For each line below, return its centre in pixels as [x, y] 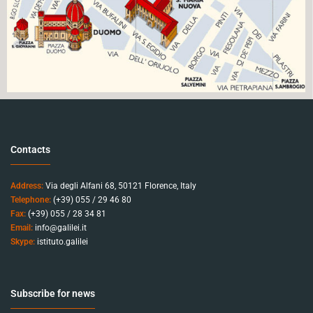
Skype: [23, 242]
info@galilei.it [61, 228]
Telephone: [31, 200]
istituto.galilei [63, 242]
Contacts [30, 150]
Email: [22, 228]
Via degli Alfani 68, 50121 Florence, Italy [120, 186]
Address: [27, 186]
